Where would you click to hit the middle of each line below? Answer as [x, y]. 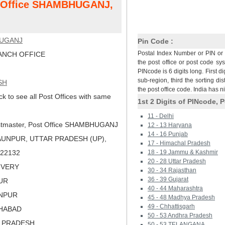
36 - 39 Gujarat [168, 179]
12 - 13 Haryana [170, 125]
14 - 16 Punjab [168, 134]
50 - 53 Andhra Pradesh [180, 215]
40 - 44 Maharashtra [175, 188]
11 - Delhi [161, 116]
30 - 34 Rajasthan [172, 170]
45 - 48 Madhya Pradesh [181, 197]
